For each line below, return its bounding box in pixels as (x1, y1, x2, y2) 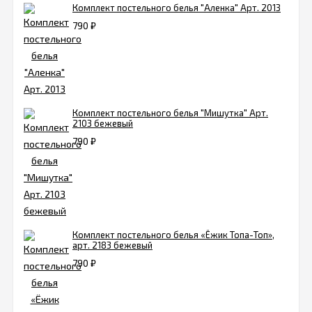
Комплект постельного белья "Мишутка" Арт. (72, 107, 268, 119)
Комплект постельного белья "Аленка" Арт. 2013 (72, 2, 281, 14)
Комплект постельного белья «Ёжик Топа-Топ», (72, 229, 274, 241)
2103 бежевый (72, 118, 133, 130)
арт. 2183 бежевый (72, 240, 153, 251)
